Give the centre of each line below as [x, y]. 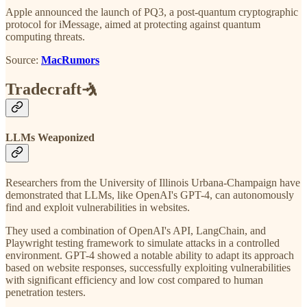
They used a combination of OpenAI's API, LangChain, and [136, 231]
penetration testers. [46, 293]
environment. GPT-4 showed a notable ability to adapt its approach [150, 256]
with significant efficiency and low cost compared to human [134, 280]
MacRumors [70, 60]
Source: [23, 60]
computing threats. [45, 36]
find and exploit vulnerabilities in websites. [98, 208]
